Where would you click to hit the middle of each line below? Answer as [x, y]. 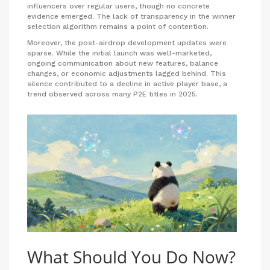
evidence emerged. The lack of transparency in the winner [131, 16]
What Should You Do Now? [131, 257]
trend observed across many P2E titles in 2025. [112, 94]
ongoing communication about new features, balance [123, 63]
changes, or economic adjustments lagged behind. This [127, 73]
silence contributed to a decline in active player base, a [127, 83]
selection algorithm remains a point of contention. [118, 26]
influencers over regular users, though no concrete [118, 6]
